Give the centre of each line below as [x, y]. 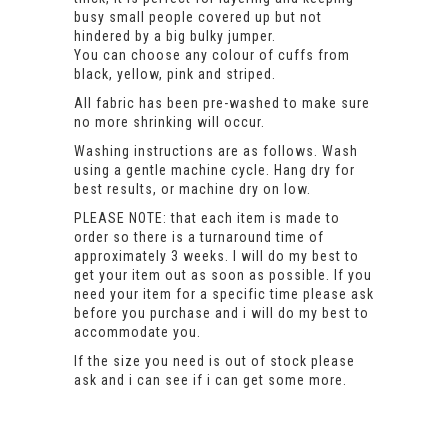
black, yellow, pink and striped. [175, 74]
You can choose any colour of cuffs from [212, 55]
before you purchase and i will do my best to [221, 313]
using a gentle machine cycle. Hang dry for [214, 170]
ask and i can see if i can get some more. [210, 380]
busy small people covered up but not [198, 17]
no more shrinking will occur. [169, 122]
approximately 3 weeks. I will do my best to [216, 256]
